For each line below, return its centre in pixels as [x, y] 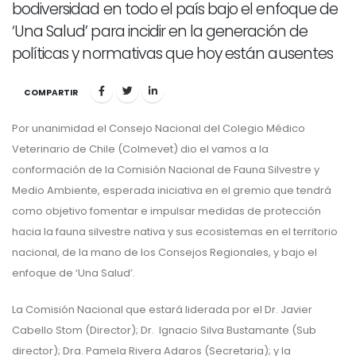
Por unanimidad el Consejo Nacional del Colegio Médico [159, 129]
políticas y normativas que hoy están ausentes [172, 54]
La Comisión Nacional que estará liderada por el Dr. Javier [162, 310]
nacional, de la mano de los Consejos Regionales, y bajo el [164, 253]
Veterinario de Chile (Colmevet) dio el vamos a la [140, 149]
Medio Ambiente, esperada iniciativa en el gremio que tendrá [172, 191]
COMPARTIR [51, 93]
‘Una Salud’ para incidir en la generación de [160, 32]
